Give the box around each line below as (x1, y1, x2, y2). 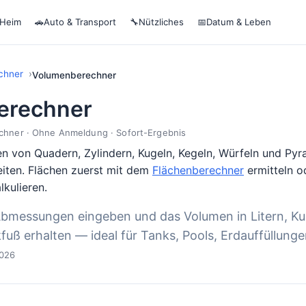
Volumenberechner (32, 70, 116, 81)
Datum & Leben (206, 16, 271, 27)
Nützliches (139, 16, 184, 27)
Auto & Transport (44, 16, 116, 27)
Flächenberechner (152, 163, 244, 177)
